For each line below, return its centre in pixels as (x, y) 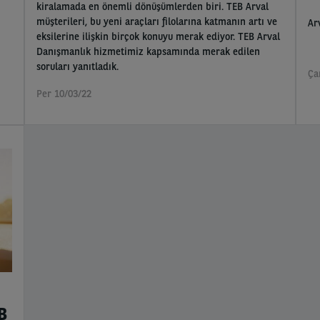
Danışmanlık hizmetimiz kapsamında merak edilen (149, 52)
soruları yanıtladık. (78, 67)
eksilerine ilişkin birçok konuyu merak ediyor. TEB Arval (159, 37)
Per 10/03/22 (64, 94)
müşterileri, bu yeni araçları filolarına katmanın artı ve (157, 22)
